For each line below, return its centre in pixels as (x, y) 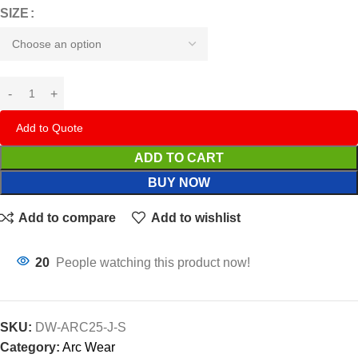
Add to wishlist (195, 217)
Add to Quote (50, 128)
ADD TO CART (179, 158)
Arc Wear (89, 348)
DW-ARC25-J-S (81, 328)
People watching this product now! (153, 263)
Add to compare (68, 217)
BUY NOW (179, 183)
